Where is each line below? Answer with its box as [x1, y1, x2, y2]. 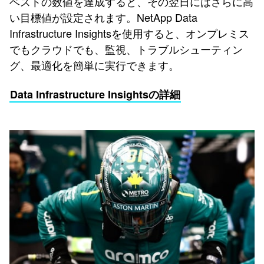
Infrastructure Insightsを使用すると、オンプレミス [9, 25, 249, 41]
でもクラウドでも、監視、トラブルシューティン [9, 41, 243, 57]
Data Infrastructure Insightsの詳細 [10, 86, 180, 102]
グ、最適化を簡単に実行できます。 [9, 57, 179, 72]
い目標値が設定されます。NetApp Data [9, 9, 197, 25]
